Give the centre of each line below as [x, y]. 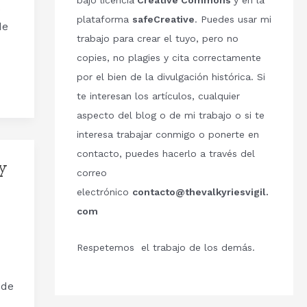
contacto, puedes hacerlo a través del [165, 154]
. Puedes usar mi [233, 20]
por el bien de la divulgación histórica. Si [171, 77]
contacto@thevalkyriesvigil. [200, 192]
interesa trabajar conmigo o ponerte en [168, 135]
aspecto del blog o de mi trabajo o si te [170, 115]
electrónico [104, 192]
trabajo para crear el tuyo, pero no [157, 39]
